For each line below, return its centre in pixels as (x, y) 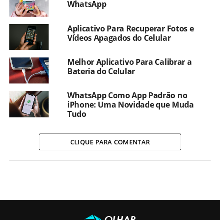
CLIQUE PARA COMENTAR (110, 142)
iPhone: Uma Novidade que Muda (130, 105)
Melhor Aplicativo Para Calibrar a (129, 62)
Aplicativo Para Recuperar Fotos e (130, 28)
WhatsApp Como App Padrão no (127, 96)
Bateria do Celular (101, 71)
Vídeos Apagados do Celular (119, 38)
